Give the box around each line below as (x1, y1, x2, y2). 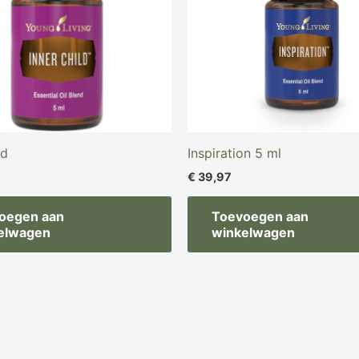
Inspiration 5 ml (188, 144, 281, 161)
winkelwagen (212, 224, 295, 241)
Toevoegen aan (212, 208, 309, 225)
